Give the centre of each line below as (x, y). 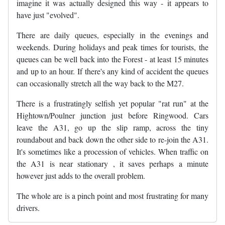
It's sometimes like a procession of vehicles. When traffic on (113, 152)
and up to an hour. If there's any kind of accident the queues (113, 71)
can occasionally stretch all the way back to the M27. (100, 83)
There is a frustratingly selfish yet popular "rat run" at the (113, 103)
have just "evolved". (48, 15)
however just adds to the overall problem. (81, 176)
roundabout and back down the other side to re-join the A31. (113, 140)
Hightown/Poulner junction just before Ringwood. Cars (113, 116)
